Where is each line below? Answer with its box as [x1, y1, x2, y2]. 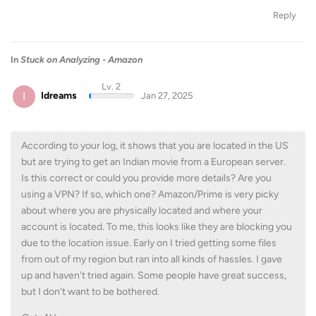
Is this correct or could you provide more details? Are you [21, 171, 272, 184]
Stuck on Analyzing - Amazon [20, 54, 142, 65]
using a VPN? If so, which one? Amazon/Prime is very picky [21, 188, 279, 200]
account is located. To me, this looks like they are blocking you [21, 220, 292, 233]
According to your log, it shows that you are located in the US [21, 139, 288, 152]
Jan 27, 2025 [140, 90, 193, 101]
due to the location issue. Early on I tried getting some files [21, 236, 276, 249]
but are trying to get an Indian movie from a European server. [21, 155, 286, 168]
